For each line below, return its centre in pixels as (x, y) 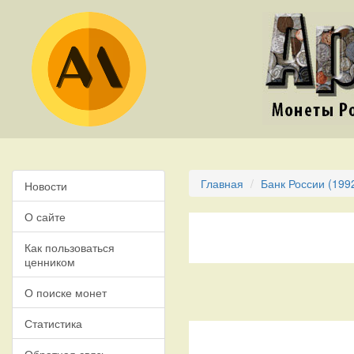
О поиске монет (66, 292)
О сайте (45, 217)
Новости (46, 186)
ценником (50, 262)
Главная (222, 183)
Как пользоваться (70, 247)
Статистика (53, 323)
